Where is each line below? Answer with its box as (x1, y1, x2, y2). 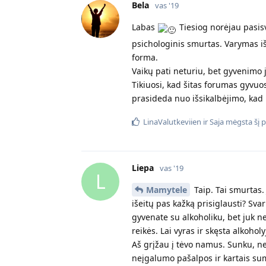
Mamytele (146, 183, 187, 195)
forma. (132, 51, 158, 63)
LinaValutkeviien (143, 116, 201, 127)
